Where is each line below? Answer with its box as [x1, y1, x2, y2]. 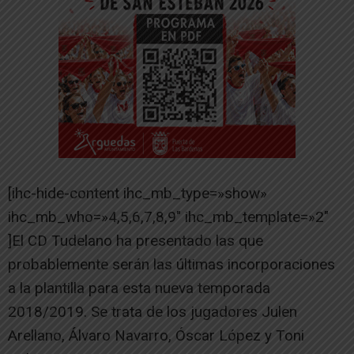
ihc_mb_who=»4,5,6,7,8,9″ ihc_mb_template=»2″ [8, 207, 329, 226]
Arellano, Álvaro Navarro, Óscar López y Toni [8, 326, 304, 345]
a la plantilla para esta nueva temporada [8, 278, 270, 297]
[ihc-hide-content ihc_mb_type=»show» [8, 183, 267, 202]
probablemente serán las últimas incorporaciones [8, 254, 335, 273]
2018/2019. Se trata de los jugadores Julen [8, 302, 297, 321]
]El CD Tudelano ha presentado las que [8, 231, 263, 250]
